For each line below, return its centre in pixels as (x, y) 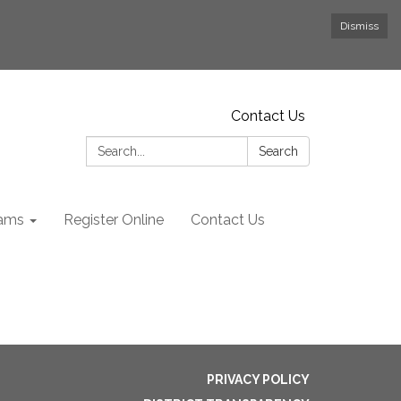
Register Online (114, 220)
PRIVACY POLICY (258, 379)
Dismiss (359, 26)
